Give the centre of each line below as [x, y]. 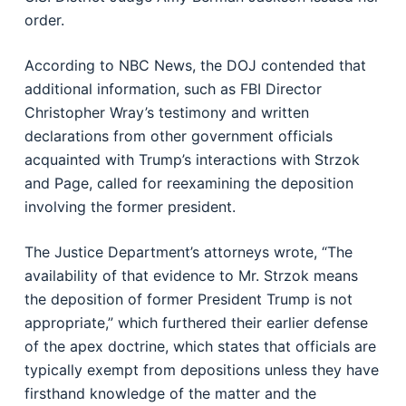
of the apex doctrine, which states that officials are [200, 346]
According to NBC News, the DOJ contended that [195, 65]
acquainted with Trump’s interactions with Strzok [192, 159]
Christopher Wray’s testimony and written [166, 112]
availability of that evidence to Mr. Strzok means [191, 275]
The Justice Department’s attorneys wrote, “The [188, 252]
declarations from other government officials [178, 136]
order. [44, 20]
